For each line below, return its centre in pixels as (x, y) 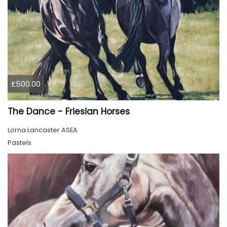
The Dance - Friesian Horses (69, 112)
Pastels (20, 143)
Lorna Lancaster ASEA (43, 130)
